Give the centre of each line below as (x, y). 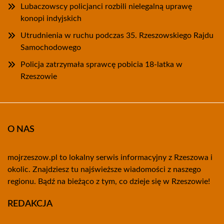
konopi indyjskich (51, 18)
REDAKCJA (30, 204)
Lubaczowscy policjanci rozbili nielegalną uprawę (106, 6)
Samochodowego (51, 47)
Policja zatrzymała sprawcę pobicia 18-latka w (101, 64)
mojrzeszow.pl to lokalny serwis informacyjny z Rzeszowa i (110, 157)
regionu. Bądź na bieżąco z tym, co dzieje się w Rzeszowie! (109, 181)
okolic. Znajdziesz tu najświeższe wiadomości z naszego (104, 169)
